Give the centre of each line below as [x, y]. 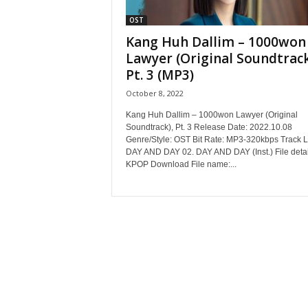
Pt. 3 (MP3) [159, 75]
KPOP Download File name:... [181, 164]
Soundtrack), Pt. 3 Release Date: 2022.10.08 [209, 127]
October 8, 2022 [154, 93]
